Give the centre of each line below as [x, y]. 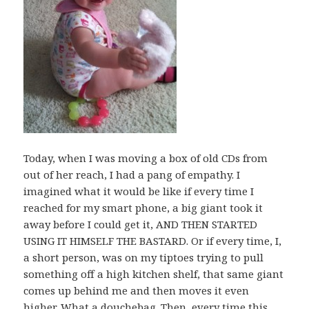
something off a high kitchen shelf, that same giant [154, 274]
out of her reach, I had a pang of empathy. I [132, 175]
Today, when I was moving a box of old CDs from [146, 158]
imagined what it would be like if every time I [139, 191]
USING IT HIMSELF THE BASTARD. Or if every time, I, [153, 241]
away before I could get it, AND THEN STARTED [141, 225]
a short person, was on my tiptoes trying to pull [144, 258]
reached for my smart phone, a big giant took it [143, 208]
